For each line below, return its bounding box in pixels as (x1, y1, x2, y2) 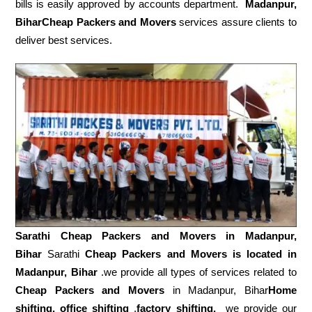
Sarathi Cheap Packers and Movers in (15, 230, 245, 242)
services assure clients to (175, 15, 297, 28)
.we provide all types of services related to (97, 266, 297, 279)
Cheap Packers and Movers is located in (85, 248, 297, 260)
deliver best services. (15, 33, 113, 46)
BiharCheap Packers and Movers (15, 15, 176, 28)
